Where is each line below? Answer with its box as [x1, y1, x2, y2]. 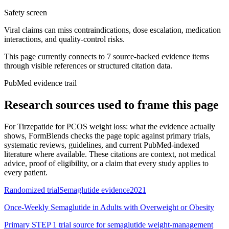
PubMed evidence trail [4, 78, 77, 87]
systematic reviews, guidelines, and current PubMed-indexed [4, 140, 199, 149]
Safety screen [4, 8, 47, 17]
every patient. [4, 168, 48, 177]
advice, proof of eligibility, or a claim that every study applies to [4, 158, 209, 168]
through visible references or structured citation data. [4, 61, 172, 70]
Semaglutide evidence [59, 185, 130, 194]
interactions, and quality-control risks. [4, 34, 125, 43]
